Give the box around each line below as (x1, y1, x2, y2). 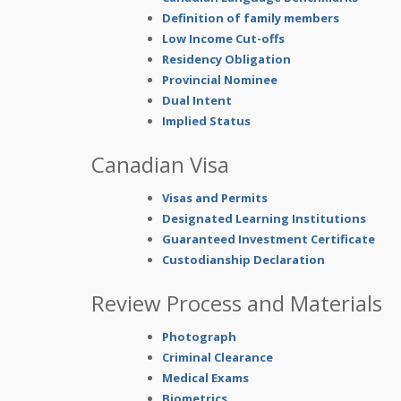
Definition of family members (162, 10, 339, 26)
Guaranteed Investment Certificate (162, 231, 375, 247)
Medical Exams (162, 370, 249, 386)
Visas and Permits (162, 190, 268, 206)
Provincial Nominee (162, 72, 277, 88)
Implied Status (162, 113, 251, 129)
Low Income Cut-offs (162, 30, 285, 47)
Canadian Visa (91, 149, 229, 179)
